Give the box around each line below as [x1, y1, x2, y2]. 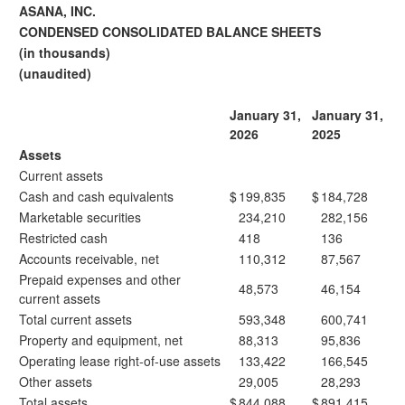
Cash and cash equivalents [19, 187, 174, 205]
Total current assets [19, 310, 132, 328]
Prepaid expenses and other [19, 270, 181, 288]
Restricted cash [19, 229, 108, 247]
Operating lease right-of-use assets [19, 352, 221, 370]
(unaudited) [19, 64, 91, 82]
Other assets [19, 372, 92, 391]
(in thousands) [19, 43, 110, 61]
